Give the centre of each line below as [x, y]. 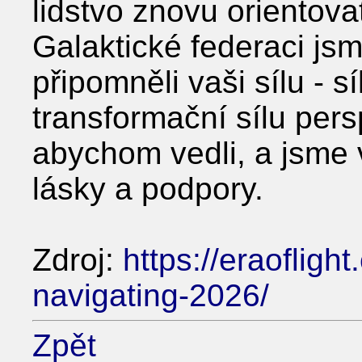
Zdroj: [78, 259]
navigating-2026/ [151, 295]
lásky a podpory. [148, 188]
